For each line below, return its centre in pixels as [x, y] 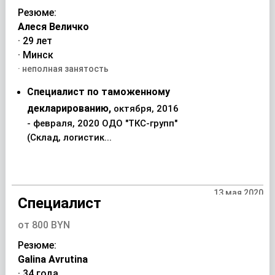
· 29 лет [35, 41]
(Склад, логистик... [69, 137]
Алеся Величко [53, 27]
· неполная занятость [63, 69]
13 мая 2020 [239, 193]
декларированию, [70, 108]
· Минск [35, 55]
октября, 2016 [146, 109]
